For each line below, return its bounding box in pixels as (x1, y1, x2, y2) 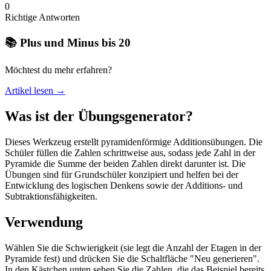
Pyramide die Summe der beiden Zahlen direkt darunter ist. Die (5, 158, 246, 169)
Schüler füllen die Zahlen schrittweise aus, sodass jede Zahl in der (5, 148, 255, 158)
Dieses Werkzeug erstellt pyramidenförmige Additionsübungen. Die (5, 137, 263, 148)
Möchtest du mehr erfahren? (5, 65, 112, 76)
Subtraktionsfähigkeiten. (5, 191, 97, 202)
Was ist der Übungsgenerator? (5, 108, 193, 125)
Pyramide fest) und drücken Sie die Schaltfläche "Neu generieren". (5, 253, 260, 264)
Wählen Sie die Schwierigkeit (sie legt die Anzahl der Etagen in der (5, 242, 261, 253)
